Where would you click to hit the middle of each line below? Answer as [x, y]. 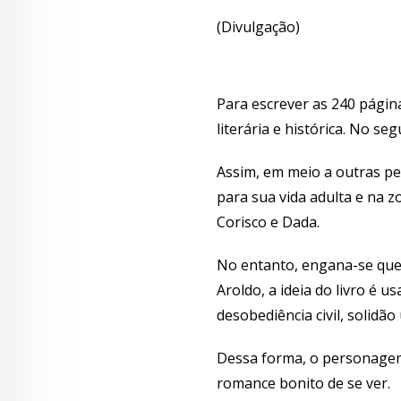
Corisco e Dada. [268, 222]
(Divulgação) [258, 26]
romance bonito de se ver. [303, 383]
